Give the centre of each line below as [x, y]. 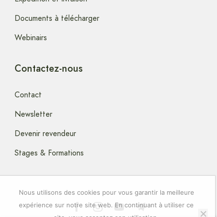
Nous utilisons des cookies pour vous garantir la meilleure [106, 193]
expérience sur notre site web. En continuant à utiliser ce [107, 205]
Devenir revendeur [45, 134]
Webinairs [31, 38]
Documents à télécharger [57, 18]
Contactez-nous [49, 69]
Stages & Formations [49, 153]
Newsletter [33, 114]
